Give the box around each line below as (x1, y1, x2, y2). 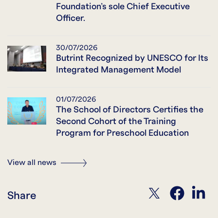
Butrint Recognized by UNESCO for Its (56, 54, 208, 63)
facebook (169, 186, 192, 195)
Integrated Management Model (56, 66, 181, 74)
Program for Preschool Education (56, 129, 189, 138)
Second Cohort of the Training (56, 117, 176, 126)
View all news (7, 159, 58, 167)
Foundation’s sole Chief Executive (56, 2, 190, 11)
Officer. (56, 14, 85, 23)
